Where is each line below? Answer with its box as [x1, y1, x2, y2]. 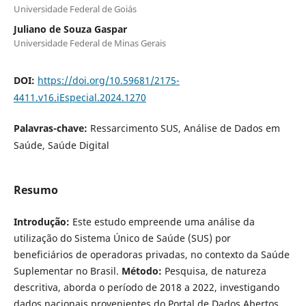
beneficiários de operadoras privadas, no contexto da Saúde [13, 247, 290, 261]
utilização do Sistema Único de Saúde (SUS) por [13, 231, 231, 245]
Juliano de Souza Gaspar [13, 22, 127, 36]
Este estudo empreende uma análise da [69, 214, 255, 228]
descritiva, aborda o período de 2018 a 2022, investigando [13, 280, 279, 294]
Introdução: [13, 214, 70, 228]
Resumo [13, 182, 58, 197]
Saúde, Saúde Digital [13, 138, 109, 152]
